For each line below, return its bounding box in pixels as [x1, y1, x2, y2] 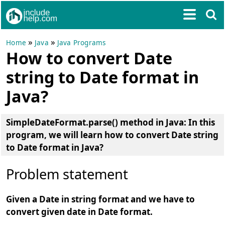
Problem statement [6, 165, 129, 183]
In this [186, 117, 215, 128]
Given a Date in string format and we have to [6, 193, 195, 205]
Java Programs [57, 38, 106, 47]
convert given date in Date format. [6, 206, 153, 217]
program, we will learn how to [6, 129, 137, 141]
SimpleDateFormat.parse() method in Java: [6, 117, 187, 128]
